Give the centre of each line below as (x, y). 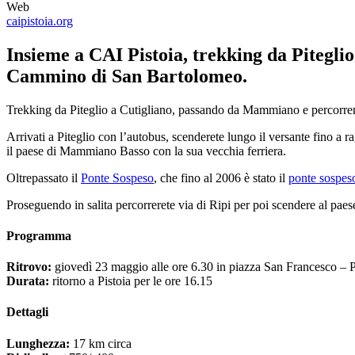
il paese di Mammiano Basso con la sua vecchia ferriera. (146, 151)
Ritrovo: (29, 267)
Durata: (28, 281)
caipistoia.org (40, 21)
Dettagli (27, 312)
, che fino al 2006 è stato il (221, 177)
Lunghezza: (40, 343)
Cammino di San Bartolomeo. (127, 76)
